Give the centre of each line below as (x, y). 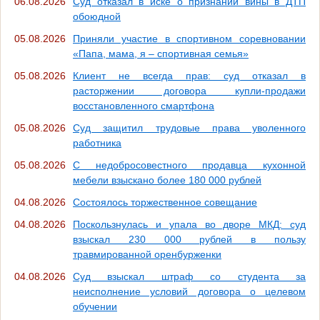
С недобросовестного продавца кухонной (189, 165)
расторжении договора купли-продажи (189, 91)
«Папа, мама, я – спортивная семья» (161, 54)
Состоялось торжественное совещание (165, 202)
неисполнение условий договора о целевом (189, 292)
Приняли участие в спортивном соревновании (189, 39)
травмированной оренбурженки (147, 255)
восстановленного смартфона (144, 106)
